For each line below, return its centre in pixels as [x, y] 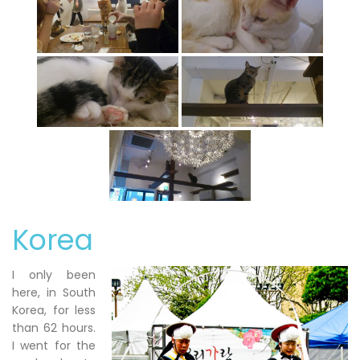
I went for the [54, 345]
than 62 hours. [54, 327]
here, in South [54, 292]
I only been [54, 274]
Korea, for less [54, 310]
